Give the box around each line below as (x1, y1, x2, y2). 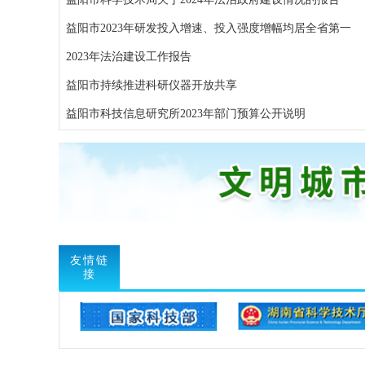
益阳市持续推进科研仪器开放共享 (66, 78, 237, 91)
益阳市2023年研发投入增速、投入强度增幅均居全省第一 (66, 21, 351, 34)
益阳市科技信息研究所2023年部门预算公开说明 (66, 107, 311, 120)
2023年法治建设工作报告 (66, 50, 191, 63)
